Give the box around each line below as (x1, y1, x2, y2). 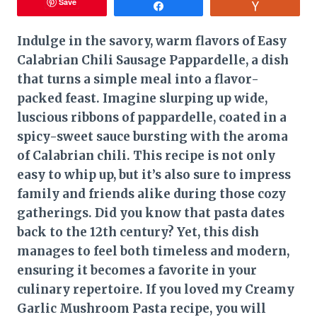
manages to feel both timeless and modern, (17, 243, 289, 259)
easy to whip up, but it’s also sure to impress (17, 166, 291, 183)
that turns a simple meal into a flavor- (17, 71, 259, 87)
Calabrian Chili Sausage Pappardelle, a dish (17, 52, 289, 68)
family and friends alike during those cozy (17, 185, 286, 202)
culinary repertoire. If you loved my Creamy (17, 281, 294, 297)
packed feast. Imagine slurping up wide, (17, 90, 267, 106)
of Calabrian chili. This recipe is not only (17, 147, 275, 163)
